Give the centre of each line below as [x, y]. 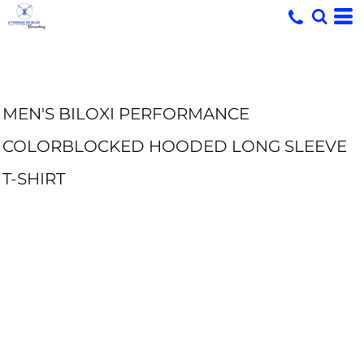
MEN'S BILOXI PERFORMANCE [126, 114]
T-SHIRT [34, 179]
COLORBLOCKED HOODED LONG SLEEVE [175, 146]
